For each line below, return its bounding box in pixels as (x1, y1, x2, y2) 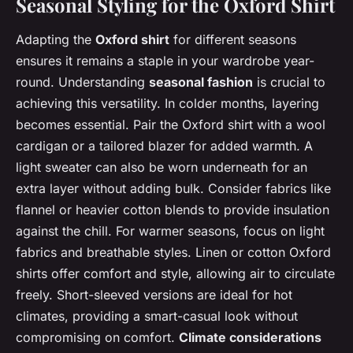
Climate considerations (179, 329, 321, 345)
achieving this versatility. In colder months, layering (16, 95, 319, 111)
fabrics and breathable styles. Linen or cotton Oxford (16, 243, 331, 260)
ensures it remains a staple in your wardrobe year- (16, 52, 314, 69)
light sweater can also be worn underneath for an (16, 158, 307, 175)
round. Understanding (16, 73, 149, 90)
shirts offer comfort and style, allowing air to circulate (16, 265, 335, 281)
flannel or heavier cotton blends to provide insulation (16, 201, 329, 217)
